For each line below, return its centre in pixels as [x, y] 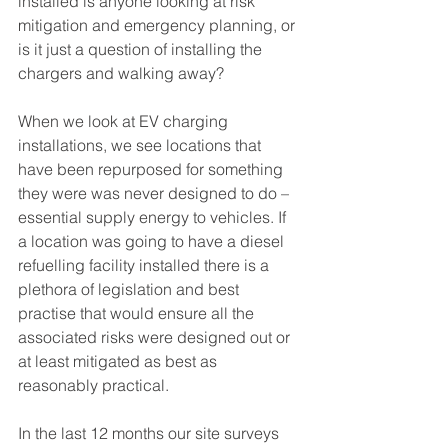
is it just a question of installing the [142, 49]
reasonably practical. [93, 385]
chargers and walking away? [121, 73]
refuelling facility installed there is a [145, 265]
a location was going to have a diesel [153, 241]
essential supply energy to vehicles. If [154, 217]
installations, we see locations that [141, 145]
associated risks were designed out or [156, 337]
